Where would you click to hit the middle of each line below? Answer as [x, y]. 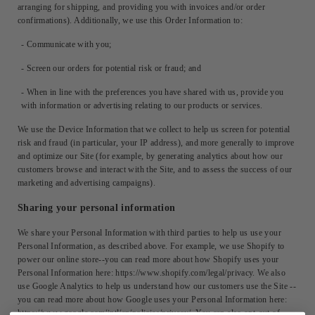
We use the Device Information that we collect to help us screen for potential [154, 129]
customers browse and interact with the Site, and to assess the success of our [155, 169]
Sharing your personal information [97, 207]
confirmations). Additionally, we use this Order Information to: [130, 20]
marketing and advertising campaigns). [87, 182]
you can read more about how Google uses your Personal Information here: [153, 299]
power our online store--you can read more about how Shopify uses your [148, 259]
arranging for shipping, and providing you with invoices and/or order [142, 7]
